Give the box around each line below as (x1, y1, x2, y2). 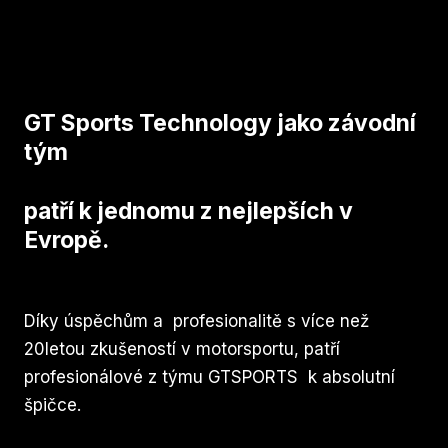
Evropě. (24, 226, 109, 255)
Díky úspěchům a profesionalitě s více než (24, 310, 374, 331)
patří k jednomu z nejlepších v (24, 197, 353, 226)
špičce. (24, 394, 81, 415)
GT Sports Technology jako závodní (24, 109, 416, 138)
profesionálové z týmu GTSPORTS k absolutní (24, 366, 395, 387)
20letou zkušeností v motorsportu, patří (24, 338, 340, 359)
